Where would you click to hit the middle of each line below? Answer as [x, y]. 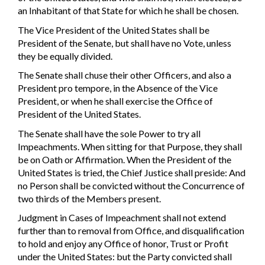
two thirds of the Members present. [89, 198]
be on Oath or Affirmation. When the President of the [125, 159]
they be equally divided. [65, 56]
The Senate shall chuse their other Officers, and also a [125, 75]
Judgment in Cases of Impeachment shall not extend [122, 218]
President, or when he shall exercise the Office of [115, 101]
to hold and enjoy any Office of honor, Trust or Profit [123, 244]
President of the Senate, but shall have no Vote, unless [125, 43]
